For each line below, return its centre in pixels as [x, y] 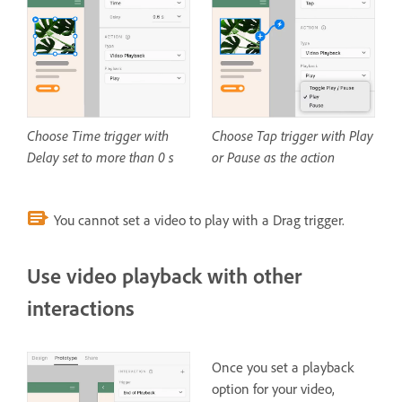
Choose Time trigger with [98, 136]
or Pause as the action [273, 157]
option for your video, [273, 389]
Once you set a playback [283, 368]
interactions [81, 309]
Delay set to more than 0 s [100, 157]
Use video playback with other [164, 276]
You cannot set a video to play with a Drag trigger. [197, 221]
